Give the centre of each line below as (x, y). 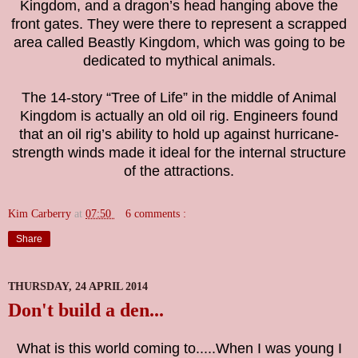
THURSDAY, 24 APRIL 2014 (78, 286)
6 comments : (156, 214)
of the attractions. (179, 171)
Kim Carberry (41, 214)
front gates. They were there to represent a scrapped (179, 24)
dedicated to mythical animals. (179, 61)
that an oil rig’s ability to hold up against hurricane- (179, 135)
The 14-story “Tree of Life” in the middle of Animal (179, 98)
